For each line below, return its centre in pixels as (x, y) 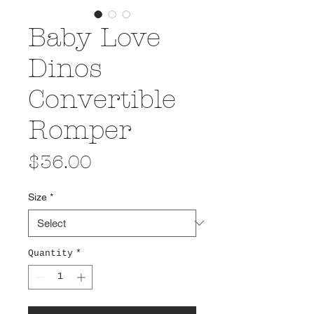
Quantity (50, 253)
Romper (80, 130)
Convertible (102, 99)
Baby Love (94, 37)
